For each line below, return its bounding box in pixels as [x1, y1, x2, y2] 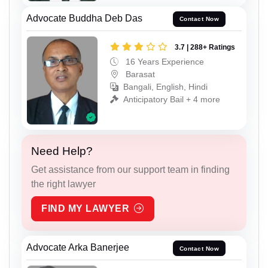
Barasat [123, 69, 155, 79]
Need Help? [31, 145, 93, 158]
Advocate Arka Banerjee [26, 242, 129, 253]
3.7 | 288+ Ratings [175, 42, 235, 51]
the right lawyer [31, 179, 96, 190]
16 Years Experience [123, 56, 204, 66]
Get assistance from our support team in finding [31, 165, 230, 175]
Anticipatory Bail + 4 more [123, 94, 220, 104]
